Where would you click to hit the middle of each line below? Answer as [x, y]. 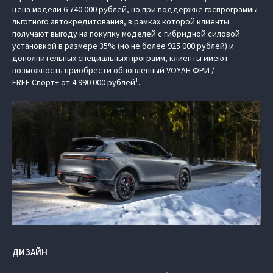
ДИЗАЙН [30, 252]
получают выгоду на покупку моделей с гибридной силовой [126, 34]
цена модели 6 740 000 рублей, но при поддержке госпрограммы [135, 9]
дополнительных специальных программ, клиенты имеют [120, 58]
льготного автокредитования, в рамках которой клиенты [121, 21]
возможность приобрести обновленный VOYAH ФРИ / [113, 70]
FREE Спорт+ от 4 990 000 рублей [74, 82]
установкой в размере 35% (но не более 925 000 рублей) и [123, 46]
